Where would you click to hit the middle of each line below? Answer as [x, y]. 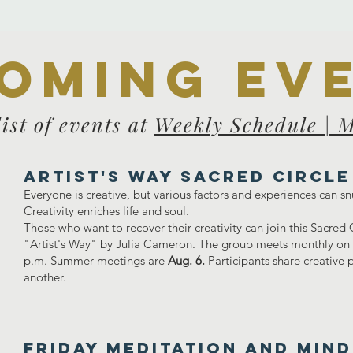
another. [45, 277]
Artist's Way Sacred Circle [187, 176]
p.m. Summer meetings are [94, 260]
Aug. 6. [185, 260]
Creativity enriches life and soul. [106, 211]
